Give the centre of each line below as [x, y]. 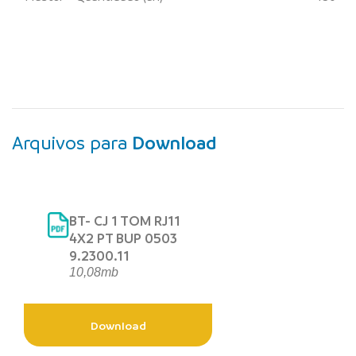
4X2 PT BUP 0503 [123, 238]
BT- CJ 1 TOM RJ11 [125, 221]
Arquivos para [72, 143]
